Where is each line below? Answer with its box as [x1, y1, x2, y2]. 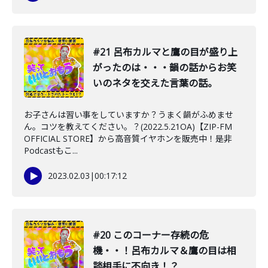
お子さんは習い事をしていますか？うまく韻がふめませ [24, 109, 233, 120]
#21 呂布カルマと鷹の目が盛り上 [93, 45, 237, 59]
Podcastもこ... [24, 145, 78, 156]
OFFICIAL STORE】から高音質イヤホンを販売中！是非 [24, 133, 232, 144]
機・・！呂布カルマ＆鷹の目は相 [93, 244, 236, 257]
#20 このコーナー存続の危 [93, 229, 209, 242]
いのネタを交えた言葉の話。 [93, 77, 217, 90]
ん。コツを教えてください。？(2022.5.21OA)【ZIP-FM [24, 121, 232, 132]
